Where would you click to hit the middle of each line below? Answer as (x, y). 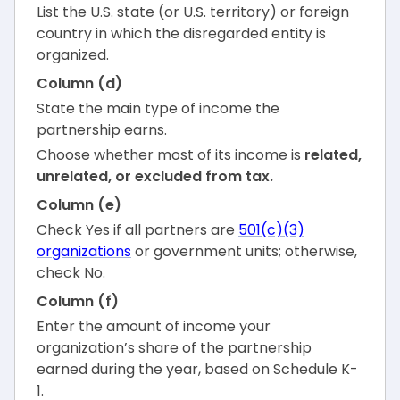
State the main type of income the (158, 109)
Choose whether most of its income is (169, 155)
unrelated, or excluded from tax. (155, 177)
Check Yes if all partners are (136, 230)
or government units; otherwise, (246, 252)
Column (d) (79, 84)
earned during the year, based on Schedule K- (197, 370)
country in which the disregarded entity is (181, 34)
